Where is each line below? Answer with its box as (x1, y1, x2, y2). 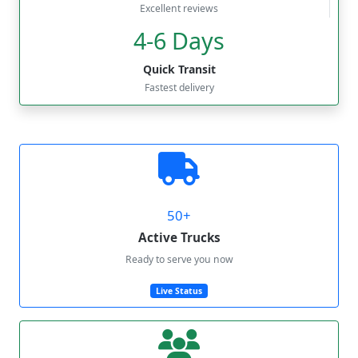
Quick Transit (142, 61, 216, 77)
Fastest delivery (144, 80, 214, 94)
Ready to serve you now (125, 252, 233, 266)
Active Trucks (137, 229, 221, 245)
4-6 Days (133, 24, 225, 56)
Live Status (156, 284, 202, 296)
